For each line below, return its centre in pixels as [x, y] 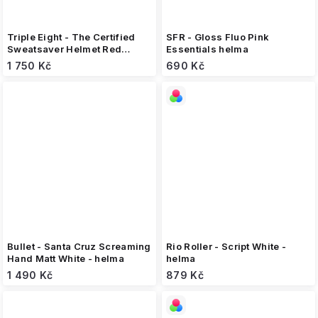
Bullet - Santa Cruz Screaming [79, 246]
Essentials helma [207, 49]
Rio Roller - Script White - [226, 246]
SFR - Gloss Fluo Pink [218, 37]
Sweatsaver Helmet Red [65, 49]
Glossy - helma [44, 61]
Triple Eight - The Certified [71, 37]
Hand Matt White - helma [66, 258]
